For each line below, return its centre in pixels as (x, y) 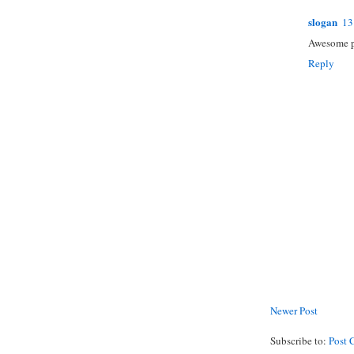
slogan (323, 21)
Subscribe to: (299, 340)
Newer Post (294, 310)
